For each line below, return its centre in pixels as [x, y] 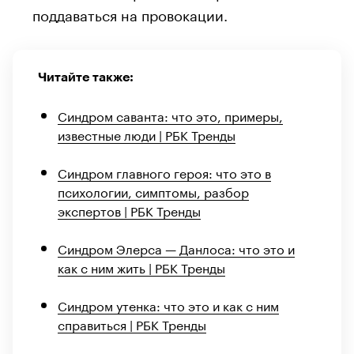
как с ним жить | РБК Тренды [141, 266]
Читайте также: [86, 77]
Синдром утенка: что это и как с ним [168, 304]
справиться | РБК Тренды [132, 323]
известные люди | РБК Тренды [147, 134]
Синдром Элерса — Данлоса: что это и [176, 247]
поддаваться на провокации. [130, 13]
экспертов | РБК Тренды [129, 209]
